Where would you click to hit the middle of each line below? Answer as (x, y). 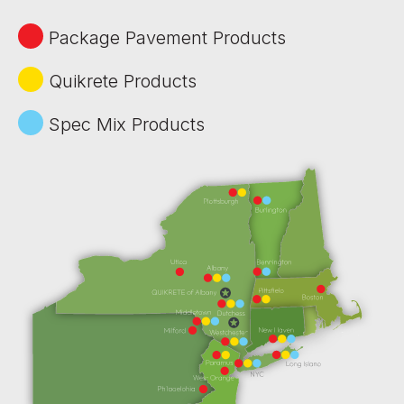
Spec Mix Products (124, 124)
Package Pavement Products (165, 37)
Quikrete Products (120, 81)
